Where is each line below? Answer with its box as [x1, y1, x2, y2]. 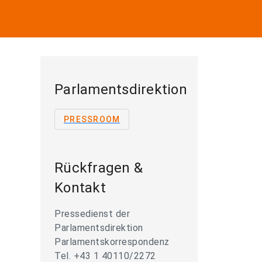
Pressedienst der [54, 208, 130, 219]
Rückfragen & [54, 160, 143, 176]
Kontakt [54, 180, 106, 196]
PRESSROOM [64, 115, 120, 124]
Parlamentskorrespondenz [54, 236, 170, 247]
